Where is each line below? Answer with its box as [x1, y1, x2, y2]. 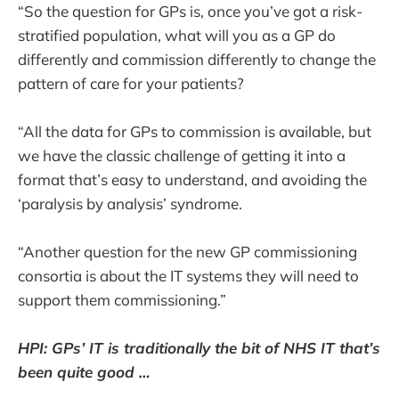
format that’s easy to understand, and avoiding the [18, 169, 367, 189]
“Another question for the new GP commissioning [18, 241, 357, 261]
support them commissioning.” [18, 289, 226, 309]
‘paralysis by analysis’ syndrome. [18, 193, 242, 213]
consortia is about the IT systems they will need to [18, 265, 359, 285]
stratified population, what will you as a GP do [18, 25, 336, 45]
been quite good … [18, 362, 151, 381]
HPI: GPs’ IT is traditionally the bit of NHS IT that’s [18, 338, 380, 357]
